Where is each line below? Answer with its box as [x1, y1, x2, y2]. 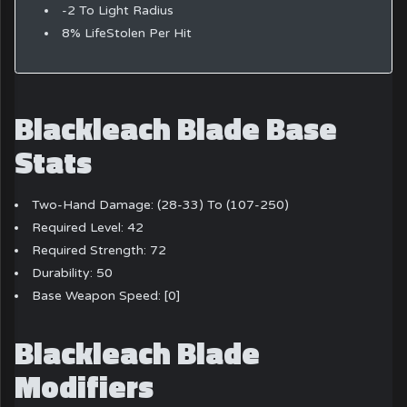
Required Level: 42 [32, 220, 144, 236]
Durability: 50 [32, 265, 114, 282]
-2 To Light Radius [61, 2, 174, 18]
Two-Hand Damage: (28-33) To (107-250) [32, 197, 290, 213]
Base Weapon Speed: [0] [32, 288, 181, 304]
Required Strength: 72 [32, 243, 167, 259]
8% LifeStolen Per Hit [61, 25, 192, 41]
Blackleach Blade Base [15, 104, 338, 153]
